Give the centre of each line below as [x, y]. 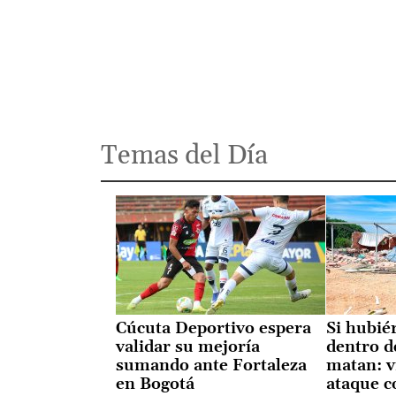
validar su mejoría [187, 346]
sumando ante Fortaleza [211, 365]
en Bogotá [155, 384]
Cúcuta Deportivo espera [213, 328]
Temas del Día [184, 155]
